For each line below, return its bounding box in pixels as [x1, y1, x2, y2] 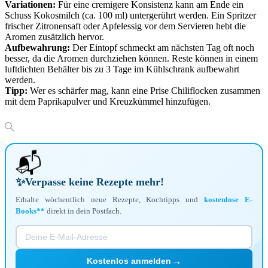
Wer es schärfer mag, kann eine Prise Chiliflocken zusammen [28, 85, 260, 96]
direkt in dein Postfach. [45, 206, 121, 215]
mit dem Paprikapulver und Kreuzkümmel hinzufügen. [5, 96, 211, 106]
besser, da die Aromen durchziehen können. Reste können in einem [5, 53, 258, 63]
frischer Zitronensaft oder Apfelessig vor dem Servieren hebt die [5, 20, 246, 31]
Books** [16, 206, 45, 215]
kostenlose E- [204, 194, 253, 204]
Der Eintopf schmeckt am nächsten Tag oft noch [70, 42, 254, 53]
